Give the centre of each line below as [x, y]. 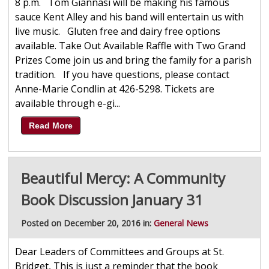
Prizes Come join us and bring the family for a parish [133, 60]
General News [181, 223]
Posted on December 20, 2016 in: [87, 223]
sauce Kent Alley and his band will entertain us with [129, 17]
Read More [50, 126]
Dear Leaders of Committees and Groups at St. [119, 252]
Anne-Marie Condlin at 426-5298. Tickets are [114, 89]
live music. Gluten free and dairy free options [117, 32]
